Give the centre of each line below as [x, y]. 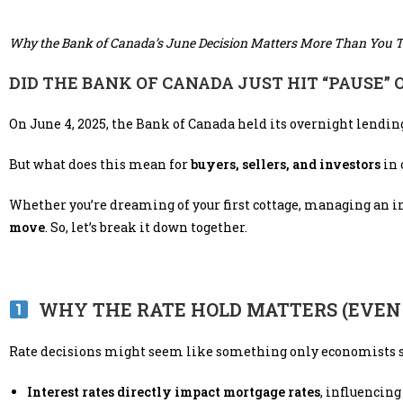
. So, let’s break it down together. [146, 228]
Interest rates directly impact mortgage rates [174, 392]
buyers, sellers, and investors [286, 165]
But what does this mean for [100, 165]
